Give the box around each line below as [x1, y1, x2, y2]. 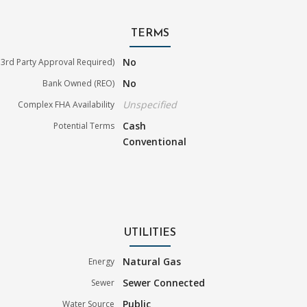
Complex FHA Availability [18, 98, 115, 110]
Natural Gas [123, 254, 182, 268]
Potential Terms [53, 119, 115, 132]
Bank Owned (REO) [42, 77, 115, 89]
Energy [88, 255, 115, 267]
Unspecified [123, 97, 177, 111]
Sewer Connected [123, 275, 206, 289]
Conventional [123, 134, 187, 148]
